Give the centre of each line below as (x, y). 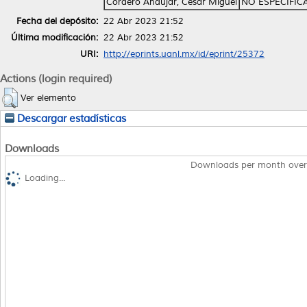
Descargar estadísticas (70, 118)
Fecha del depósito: (57, 21)
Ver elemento (48, 98)
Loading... (45, 179)
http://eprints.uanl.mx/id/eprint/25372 (184, 54)
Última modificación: (54, 37)
